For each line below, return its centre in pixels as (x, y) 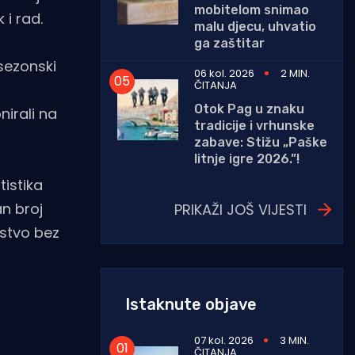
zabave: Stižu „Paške (261, 142)
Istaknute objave (191, 304)
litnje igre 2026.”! (247, 158)
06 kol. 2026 (224, 73)
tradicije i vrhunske (254, 125)
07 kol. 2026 (224, 340)
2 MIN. (295, 73)
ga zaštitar (229, 43)
